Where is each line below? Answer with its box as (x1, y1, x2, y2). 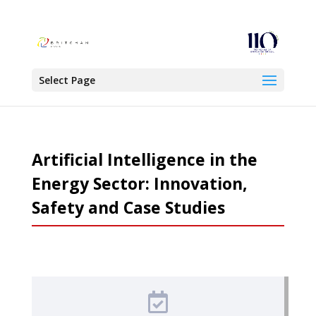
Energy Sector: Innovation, (31, 172, 248, 195)
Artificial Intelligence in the (31, 148, 257, 171)
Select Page (38, 73, 95, 87)
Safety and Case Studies (31, 196, 225, 219)
